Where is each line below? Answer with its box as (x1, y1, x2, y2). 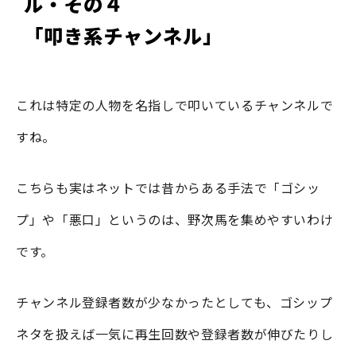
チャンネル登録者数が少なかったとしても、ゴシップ (16, 292, 333, 311)
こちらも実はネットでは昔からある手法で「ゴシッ (16, 177, 320, 197)
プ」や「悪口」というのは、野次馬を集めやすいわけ (16, 209, 334, 229)
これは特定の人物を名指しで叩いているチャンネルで (16, 95, 334, 114)
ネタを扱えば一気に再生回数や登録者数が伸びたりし (16, 323, 334, 343)
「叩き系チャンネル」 (24, 21, 222, 50)
